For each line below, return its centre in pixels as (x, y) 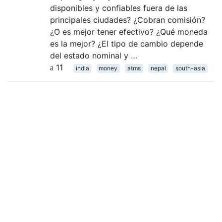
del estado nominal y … (94, 55)
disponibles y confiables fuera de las (119, 8)
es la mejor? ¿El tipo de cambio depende (127, 43)
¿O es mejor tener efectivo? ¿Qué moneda (129, 31)
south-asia (191, 68)
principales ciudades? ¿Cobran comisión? (128, 20)
